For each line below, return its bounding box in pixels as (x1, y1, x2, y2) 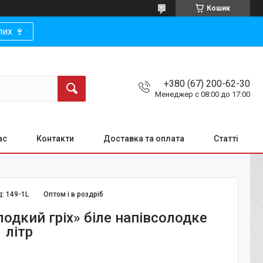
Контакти (36, 134, 74, 143)
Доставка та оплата (103, 134, 184, 143)
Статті (214, 134, 238, 143)
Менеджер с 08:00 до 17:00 (155, 90, 250, 99)
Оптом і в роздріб (43, 190, 104, 198)
